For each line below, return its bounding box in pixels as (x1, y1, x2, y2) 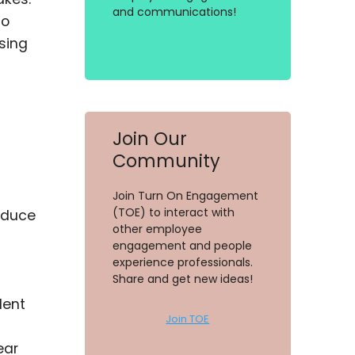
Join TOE (166, 311, 210, 327)
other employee (112, 221, 202, 238)
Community (112, 148, 220, 174)
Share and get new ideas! (112, 271, 253, 288)
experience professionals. (112, 254, 253, 271)
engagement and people (112, 238, 252, 254)
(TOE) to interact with (112, 204, 235, 221)
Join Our (112, 126, 187, 152)
